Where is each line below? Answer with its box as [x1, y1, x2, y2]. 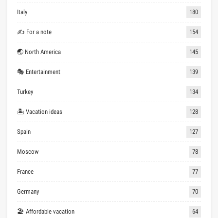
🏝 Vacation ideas [17, 108, 62, 115]
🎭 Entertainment [17, 68, 60, 75]
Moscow [17, 147, 38, 155]
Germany [17, 187, 39, 195]
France [17, 167, 34, 175]
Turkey [17, 88, 33, 95]
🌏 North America [17, 48, 61, 55]
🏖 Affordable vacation [17, 207, 74, 215]
